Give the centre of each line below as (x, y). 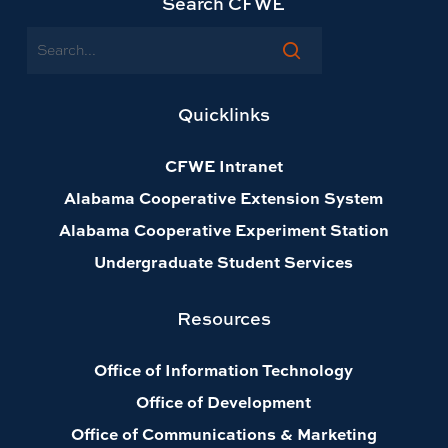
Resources (223, 319)
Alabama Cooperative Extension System (224, 198)
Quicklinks (223, 115)
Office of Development (224, 402)
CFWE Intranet (223, 166)
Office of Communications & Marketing (223, 434)
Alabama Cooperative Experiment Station (223, 230)
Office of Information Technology (224, 370)
